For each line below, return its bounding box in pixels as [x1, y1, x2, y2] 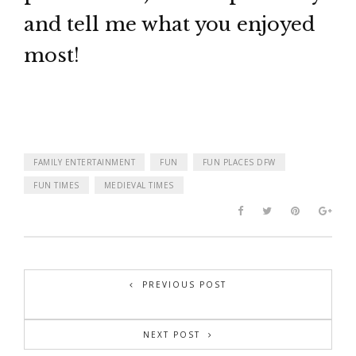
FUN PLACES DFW [202, 157, 276, 168]
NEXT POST [143, 329, 200, 341]
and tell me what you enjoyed [24, 13, 315, 37]
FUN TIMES [33, 180, 79, 192]
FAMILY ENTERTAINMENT [33, 157, 135, 168]
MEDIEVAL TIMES [103, 180, 174, 192]
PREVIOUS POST [142, 279, 226, 291]
